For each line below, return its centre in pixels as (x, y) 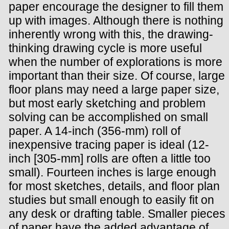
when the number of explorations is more (116, 62)
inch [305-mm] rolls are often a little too (110, 159)
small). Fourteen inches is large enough (112, 173)
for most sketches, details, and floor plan (114, 186)
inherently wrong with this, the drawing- (111, 35)
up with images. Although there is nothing (116, 21)
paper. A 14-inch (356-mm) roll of (95, 131)
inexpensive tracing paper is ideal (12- (109, 145)
